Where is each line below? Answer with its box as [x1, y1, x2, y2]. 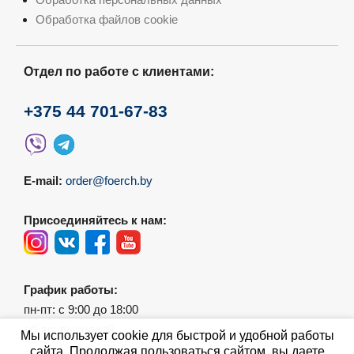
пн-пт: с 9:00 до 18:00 [24, 302, 138, 316]
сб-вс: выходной [24, 322, 114, 336]
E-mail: [24, 173, 62, 187]
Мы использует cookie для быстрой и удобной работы [20, 329, 334, 342]
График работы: [24, 282, 118, 296]
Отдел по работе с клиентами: [24, 64, 214, 78]
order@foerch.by [66, 173, 153, 187]
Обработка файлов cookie [36, 12, 178, 26]
